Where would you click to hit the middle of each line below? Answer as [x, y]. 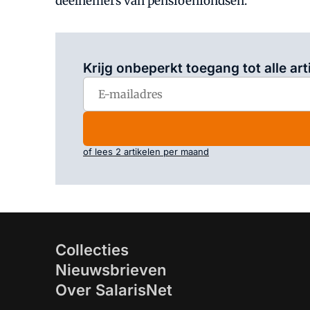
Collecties [92, 250]
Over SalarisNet [114, 290]
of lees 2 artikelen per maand [146, 152]
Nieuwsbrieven [111, 270]
